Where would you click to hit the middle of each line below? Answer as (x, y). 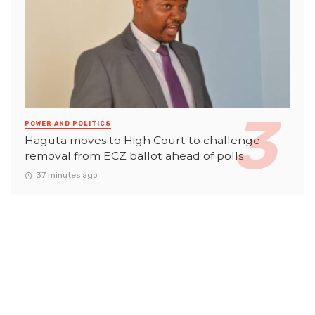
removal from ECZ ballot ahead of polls (134, 156)
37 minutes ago (66, 175)
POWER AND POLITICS (68, 124)
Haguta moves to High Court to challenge (142, 141)
